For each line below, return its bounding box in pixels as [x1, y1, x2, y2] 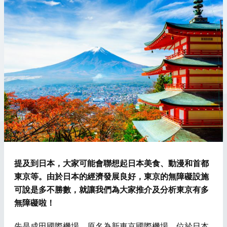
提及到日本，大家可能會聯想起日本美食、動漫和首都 [14, 159, 209, 168]
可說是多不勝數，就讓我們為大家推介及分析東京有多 [14, 185, 209, 194]
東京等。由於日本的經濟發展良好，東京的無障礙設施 [14, 172, 209, 181]
